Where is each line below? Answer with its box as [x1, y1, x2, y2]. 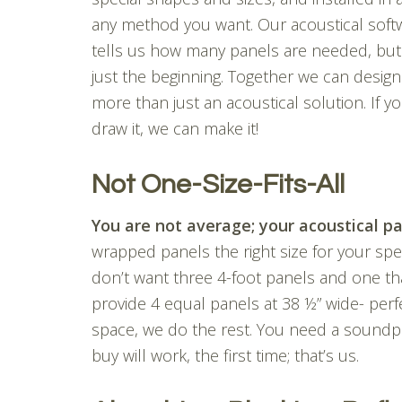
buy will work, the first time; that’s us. [92, 344, 359, 366]
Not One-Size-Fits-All [92, 170, 345, 198]
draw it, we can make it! [92, 117, 258, 139]
